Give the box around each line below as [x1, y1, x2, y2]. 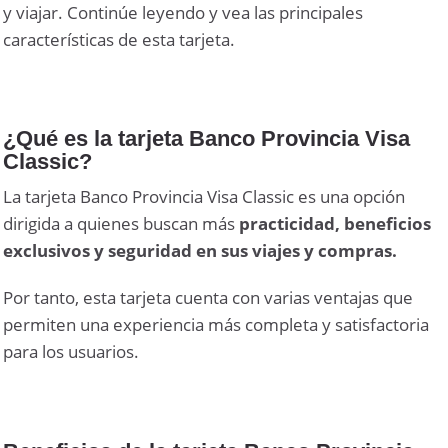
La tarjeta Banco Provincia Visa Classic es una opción [3, 185, 406, 209]
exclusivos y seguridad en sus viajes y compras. [3, 239, 398, 263]
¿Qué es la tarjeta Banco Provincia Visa [3, 126, 411, 152]
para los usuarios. [3, 340, 140, 364]
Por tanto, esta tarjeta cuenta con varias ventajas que [3, 286, 414, 310]
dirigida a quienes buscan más [3, 212, 240, 236]
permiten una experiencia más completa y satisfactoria [3, 313, 430, 337]
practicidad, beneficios [239, 212, 432, 236]
